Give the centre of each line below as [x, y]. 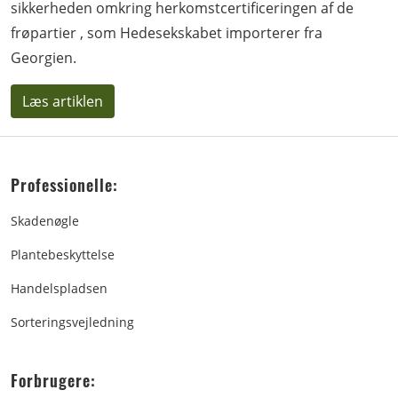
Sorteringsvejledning [72, 322]
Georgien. [44, 58]
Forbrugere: [53, 380]
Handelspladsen [59, 288]
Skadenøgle [45, 221]
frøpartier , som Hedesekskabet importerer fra [167, 33]
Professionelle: [64, 185]
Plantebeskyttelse [63, 255]
